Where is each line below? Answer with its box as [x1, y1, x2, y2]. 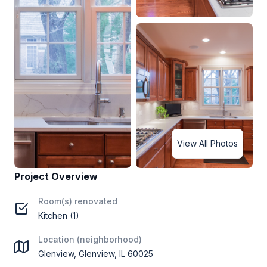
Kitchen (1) [38, 210, 79, 221]
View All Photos [177, 138, 238, 148]
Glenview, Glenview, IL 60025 [38, 249, 153, 259]
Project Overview [14, 170, 98, 182]
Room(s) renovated [38, 196, 117, 206]
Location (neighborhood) [38, 234, 142, 244]
